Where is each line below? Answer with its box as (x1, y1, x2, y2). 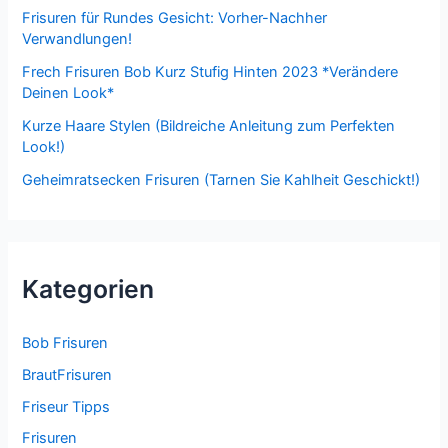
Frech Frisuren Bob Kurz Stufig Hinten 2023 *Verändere (22, 62, 399, 81)
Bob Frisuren (22, 333, 109, 352)
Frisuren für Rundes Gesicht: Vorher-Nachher (22, 8, 328, 27)
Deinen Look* (22, 83, 115, 102)
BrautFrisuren (22, 365, 113, 384)
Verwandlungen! (22, 29, 133, 48)
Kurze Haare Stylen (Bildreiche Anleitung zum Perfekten (22, 116, 396, 135)
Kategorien (22, 273, 155, 304)
